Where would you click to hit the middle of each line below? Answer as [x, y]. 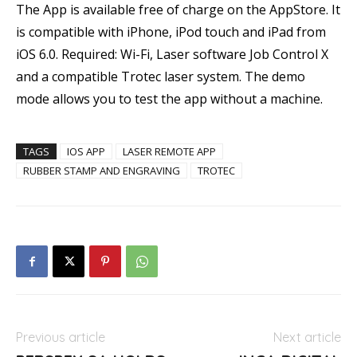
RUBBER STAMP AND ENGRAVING [102, 171]
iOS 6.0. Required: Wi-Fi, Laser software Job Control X [172, 54]
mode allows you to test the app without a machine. [169, 99]
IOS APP [86, 151]
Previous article [61, 337]
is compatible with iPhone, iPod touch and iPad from [171, 32]
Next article [307, 337]
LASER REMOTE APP [169, 151]
